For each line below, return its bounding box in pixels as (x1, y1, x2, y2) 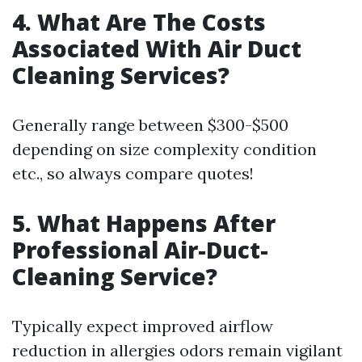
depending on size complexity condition (12, 139, 317, 159)
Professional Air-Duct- (12, 234, 268, 265)
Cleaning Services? (12, 60, 229, 90)
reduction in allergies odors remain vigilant (12, 340, 343, 360)
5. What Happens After (12, 208, 276, 238)
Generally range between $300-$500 (12, 115, 288, 135)
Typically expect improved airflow (12, 316, 273, 336)
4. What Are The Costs (12, 6, 266, 37)
